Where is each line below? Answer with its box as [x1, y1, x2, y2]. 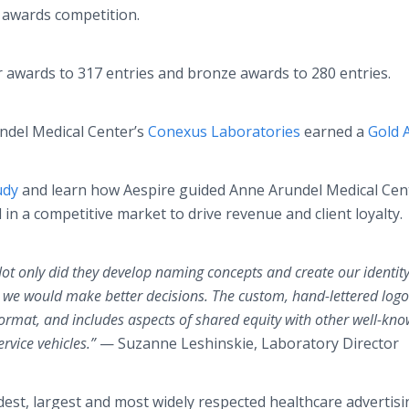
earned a [300, 121, 368, 142]
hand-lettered [292, 286, 378, 306]
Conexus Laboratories [148, 121, 300, 142]
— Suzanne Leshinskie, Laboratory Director [96, 333, 399, 353]
